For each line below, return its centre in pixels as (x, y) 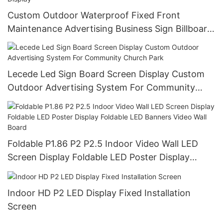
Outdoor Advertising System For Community (52, 88)
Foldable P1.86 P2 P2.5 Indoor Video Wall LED (103, 143)
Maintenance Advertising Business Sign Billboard (110, 28)
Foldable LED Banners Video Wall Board (90, 170)
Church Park (34, 101)
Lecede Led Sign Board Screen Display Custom (106, 74)
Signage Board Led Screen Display (80, 42)
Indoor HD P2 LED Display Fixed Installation (99, 193)
